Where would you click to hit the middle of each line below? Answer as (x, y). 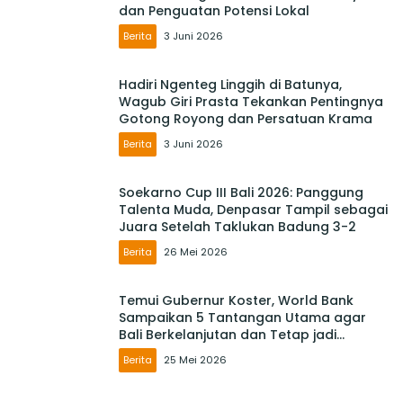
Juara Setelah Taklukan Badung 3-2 (237, 226)
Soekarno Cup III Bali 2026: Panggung (241, 192)
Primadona (155, 351)
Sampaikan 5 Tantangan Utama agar (242, 317)
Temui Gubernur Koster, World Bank (236, 300)
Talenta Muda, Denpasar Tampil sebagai (253, 209)
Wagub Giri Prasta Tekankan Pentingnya (251, 101)
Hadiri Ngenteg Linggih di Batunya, (230, 84)
